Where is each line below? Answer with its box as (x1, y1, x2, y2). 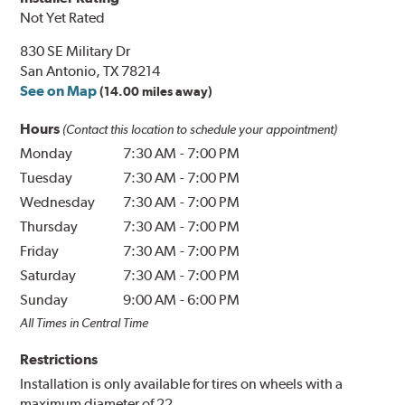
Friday (20, 241, 60, 259)
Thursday (20, 217, 79, 235)
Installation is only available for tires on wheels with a (20, 374, 344, 392)
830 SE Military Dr (20, 42, 131, 60)
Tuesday (20, 168, 73, 186)
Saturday (20, 266, 77, 284)
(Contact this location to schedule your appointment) (62, 121, 338, 137)
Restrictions (20, 350, 99, 368)
